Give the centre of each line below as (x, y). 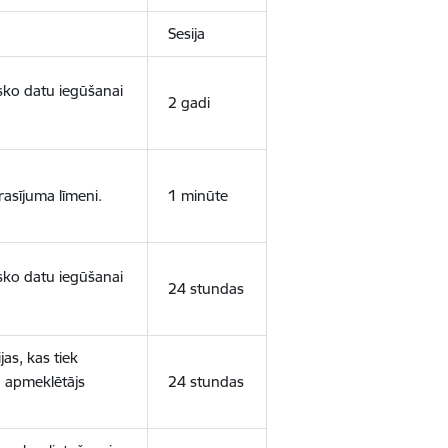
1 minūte (197, 195)
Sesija (186, 33)
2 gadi (188, 102)
